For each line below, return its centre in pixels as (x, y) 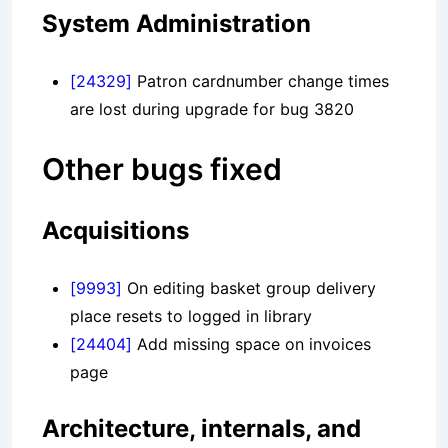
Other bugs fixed (162, 169)
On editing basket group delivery (249, 288)
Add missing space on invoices (251, 344)
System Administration (176, 24)
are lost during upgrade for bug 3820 (212, 109)
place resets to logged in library (191, 316)
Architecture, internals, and (201, 429)
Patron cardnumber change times (260, 81)
